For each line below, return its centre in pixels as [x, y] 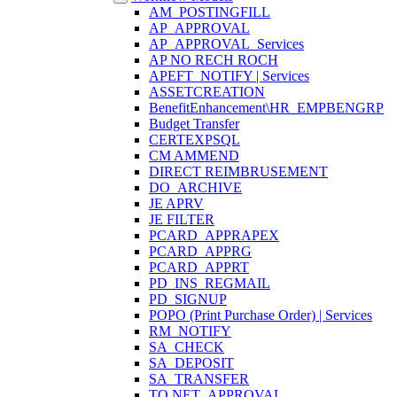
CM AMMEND [194, 156]
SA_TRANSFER [199, 379]
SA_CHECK [187, 347]
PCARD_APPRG [200, 251]
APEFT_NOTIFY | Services [229, 76]
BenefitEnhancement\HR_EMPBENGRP [266, 108]
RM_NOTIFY [190, 331]
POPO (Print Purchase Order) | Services [261, 315]
